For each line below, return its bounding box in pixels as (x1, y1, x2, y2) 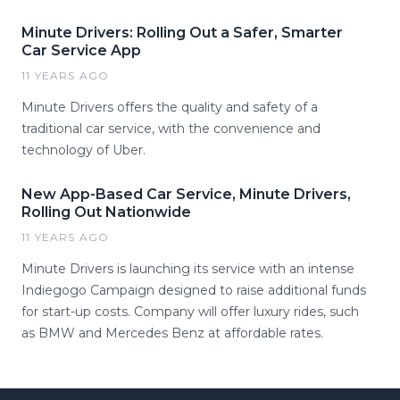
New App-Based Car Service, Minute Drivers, (21, 186, 351, 203)
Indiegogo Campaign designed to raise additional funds (21, 282, 366, 298)
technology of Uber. (21, 142, 146, 158)
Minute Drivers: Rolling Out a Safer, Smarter (21, 24, 343, 41)
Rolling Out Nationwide (21, 204, 191, 221)
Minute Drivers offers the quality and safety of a (21, 99, 318, 115)
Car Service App (21, 42, 141, 59)
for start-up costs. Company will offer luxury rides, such (21, 304, 359, 320)
